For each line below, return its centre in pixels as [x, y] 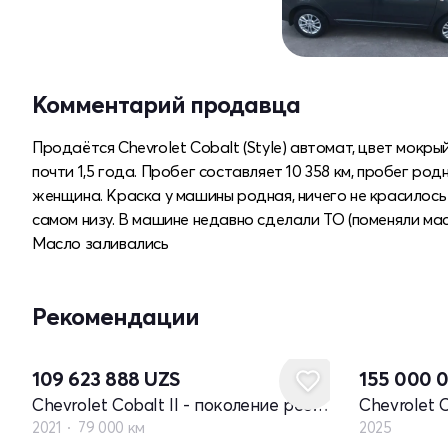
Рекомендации [115, 316]
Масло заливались [100, 242]
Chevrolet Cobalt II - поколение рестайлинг [320, 404]
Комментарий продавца [166, 104]
